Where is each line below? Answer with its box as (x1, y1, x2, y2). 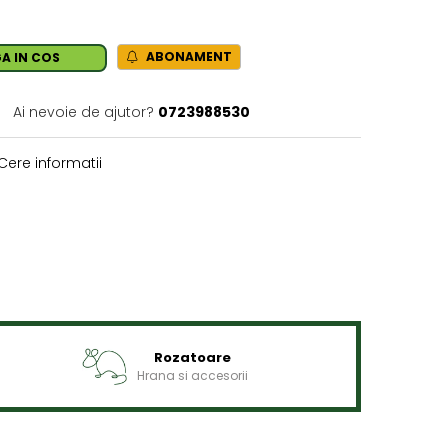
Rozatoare (154, 348, 232, 367)
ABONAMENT (143, 48, 232, 65)
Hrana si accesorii (137, 367, 249, 384)
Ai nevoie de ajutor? (13, 102, 154, 122)
